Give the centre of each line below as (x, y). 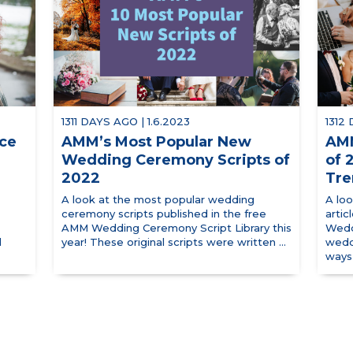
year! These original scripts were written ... (173, 242)
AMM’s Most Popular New (156, 142)
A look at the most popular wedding (158, 200)
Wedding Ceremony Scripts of (175, 160)
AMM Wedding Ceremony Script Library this (176, 228)
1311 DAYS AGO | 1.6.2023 (125, 122)
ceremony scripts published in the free (163, 214)
